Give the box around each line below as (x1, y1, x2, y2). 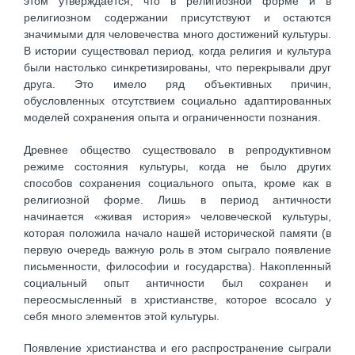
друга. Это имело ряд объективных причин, (24, 78, 331, 91)
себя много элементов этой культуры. (24, 309, 219, 323)
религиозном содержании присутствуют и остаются (24, 11, 331, 25)
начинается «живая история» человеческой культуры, (24, 209, 331, 223)
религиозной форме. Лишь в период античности (24, 193, 331, 206)
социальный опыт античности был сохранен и (24, 276, 331, 289)
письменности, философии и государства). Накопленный (24, 259, 331, 273)
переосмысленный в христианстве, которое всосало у (24, 292, 331, 306)
